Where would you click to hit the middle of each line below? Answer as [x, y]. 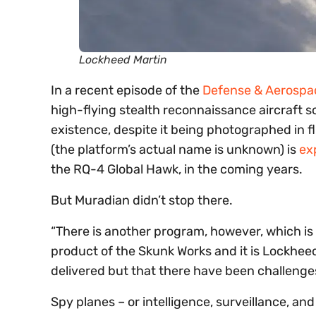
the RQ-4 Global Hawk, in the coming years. [177, 170]
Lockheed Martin [123, 60]
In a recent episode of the [127, 91]
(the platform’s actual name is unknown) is [175, 150]
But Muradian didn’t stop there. [142, 201]
